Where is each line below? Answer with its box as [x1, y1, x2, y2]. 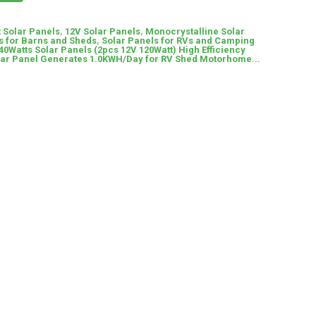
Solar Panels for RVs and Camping [101, 35, 255, 46]
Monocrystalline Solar [145, 26, 245, 37]
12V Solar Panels [64, 26, 140, 37]
